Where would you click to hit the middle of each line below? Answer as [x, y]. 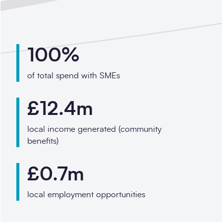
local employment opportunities [86, 194]
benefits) [43, 141]
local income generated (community [95, 129]
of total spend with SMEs [74, 75]
